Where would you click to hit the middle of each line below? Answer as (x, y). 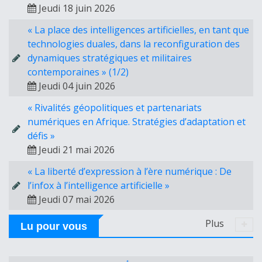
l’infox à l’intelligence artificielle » (99, 185)
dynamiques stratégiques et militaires (110, 58)
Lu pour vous (54, 226)
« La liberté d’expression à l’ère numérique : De (130, 171)
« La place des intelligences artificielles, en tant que (138, 30)
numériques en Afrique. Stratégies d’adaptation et (137, 122)
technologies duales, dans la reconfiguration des (134, 44)
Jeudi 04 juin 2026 (77, 86)
